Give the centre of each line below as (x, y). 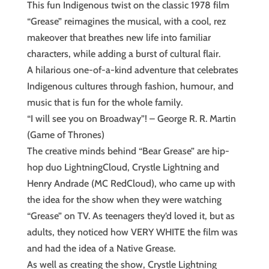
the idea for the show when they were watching (124, 200)
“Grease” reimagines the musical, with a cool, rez (126, 21)
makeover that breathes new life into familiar (119, 38)
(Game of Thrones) (65, 135)
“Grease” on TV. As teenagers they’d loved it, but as (131, 216)
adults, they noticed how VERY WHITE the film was (132, 232)
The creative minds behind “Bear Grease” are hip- (128, 151)
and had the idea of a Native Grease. (101, 248)
